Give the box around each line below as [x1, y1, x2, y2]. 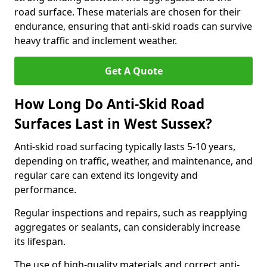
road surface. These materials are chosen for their [14, 5, 241, 18]
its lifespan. [14, 235, 66, 248]
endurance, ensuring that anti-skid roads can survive [14, 20, 252, 33]
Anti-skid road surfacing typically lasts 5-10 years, [14, 140, 235, 153]
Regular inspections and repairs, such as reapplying [14, 206, 247, 219]
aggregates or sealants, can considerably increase [14, 221, 240, 234]
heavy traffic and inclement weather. [14, 34, 177, 47]
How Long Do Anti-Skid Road [14, 95, 204, 113]
